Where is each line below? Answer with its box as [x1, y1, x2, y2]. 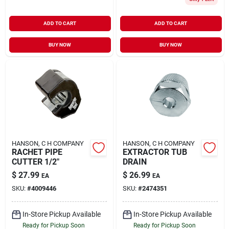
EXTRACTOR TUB [122, 147, 187, 157]
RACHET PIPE [11, 147, 62, 157]
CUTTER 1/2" [11, 156, 59, 167]
